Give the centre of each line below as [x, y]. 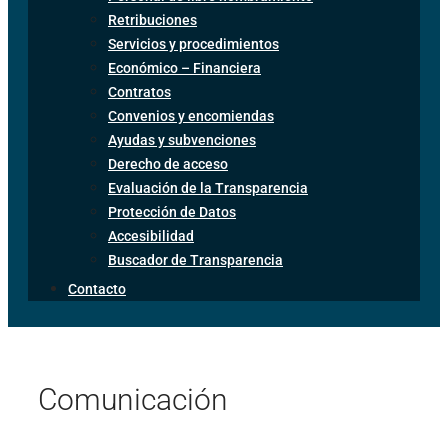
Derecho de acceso [168, 163]
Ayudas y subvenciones [182, 139]
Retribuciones [152, 19]
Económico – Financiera [184, 67]
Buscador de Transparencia [195, 259]
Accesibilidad [151, 235]
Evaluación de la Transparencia [208, 187]
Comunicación [133, 399]
